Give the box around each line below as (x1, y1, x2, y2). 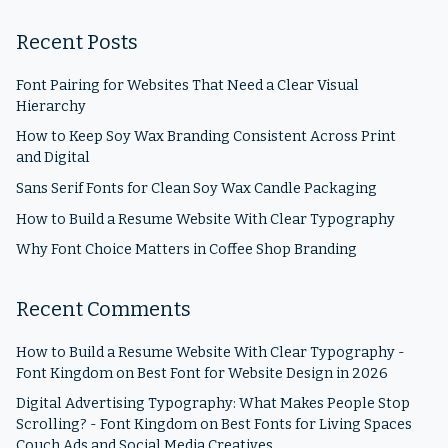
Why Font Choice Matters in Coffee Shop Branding (16, 241, 357, 259)
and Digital (16, 149, 90, 167)
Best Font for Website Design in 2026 (137, 364, 388, 382)
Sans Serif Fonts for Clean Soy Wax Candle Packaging (16, 179, 377, 197)
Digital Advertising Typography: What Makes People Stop (16, 395, 410, 413)
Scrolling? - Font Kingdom (16, 416, 197, 434)
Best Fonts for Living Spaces (221, 416, 412, 434)
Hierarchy (16, 97, 86, 115)
